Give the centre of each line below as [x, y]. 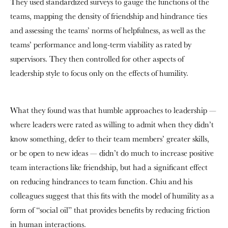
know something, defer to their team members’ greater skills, [110, 139]
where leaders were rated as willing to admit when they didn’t [112, 124]
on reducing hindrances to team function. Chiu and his [101, 181]
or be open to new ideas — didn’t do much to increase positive [112, 153]
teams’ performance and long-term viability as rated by [101, 45]
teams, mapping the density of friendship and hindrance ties [109, 16]
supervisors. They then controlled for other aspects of [97, 59]
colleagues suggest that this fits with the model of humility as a [112, 196]
